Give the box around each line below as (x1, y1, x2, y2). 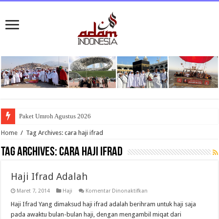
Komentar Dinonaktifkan (86, 187, 148, 194)
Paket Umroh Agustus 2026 (19, 112, 91, 120)
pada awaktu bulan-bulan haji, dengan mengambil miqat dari (11, 210, 182, 218)
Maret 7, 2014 (17, 187, 50, 194)
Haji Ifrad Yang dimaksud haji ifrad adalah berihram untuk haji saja (11, 200, 197, 208)
